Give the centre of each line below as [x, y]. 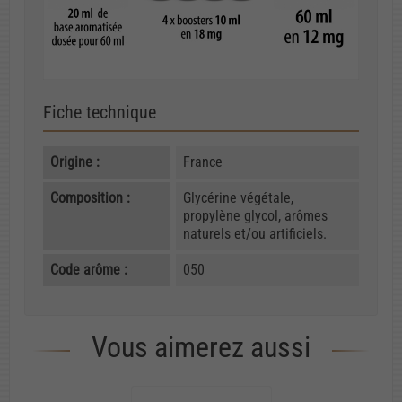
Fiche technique [100, 112]
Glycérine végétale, [238, 197]
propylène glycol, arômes [255, 215]
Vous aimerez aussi [201, 347]
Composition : [90, 197]
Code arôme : [89, 269]
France [202, 162]
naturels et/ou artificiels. [254, 233]
